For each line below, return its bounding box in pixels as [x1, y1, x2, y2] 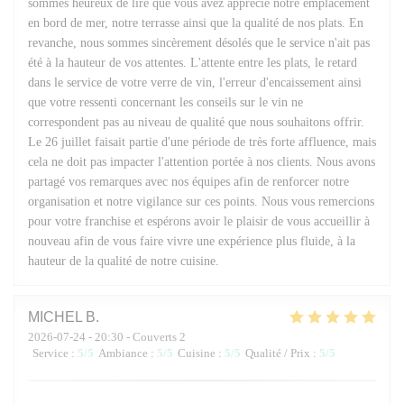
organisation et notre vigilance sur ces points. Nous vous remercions [28, 194, 374, 208]
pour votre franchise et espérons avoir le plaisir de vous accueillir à [28, 214, 370, 228]
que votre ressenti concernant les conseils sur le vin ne [28, 95, 303, 109]
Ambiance [98, 345, 148, 360]
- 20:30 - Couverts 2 [86, 329, 186, 344]
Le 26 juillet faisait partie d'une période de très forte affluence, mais [28, 134, 376, 149]
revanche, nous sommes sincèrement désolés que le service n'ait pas [28, 35, 370, 50]
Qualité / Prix [245, 345, 310, 360]
